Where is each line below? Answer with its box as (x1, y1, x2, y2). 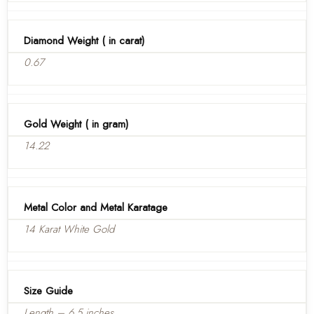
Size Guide (24, 282, 73, 299)
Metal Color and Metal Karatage (24, 199, 168, 215)
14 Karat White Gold (24, 221, 114, 237)
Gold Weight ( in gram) (24, 116, 128, 132)
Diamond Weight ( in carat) (24, 32, 144, 48)
